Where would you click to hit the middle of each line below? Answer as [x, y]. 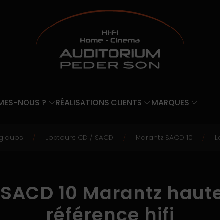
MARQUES [170, 102]
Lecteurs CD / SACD [79, 137]
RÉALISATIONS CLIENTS [99, 102]
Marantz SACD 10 [164, 137]
